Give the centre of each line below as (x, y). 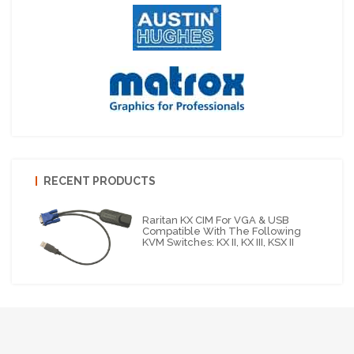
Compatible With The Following (222, 231)
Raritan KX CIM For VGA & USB (216, 220)
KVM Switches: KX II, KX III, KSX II (218, 242)
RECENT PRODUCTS (100, 181)
